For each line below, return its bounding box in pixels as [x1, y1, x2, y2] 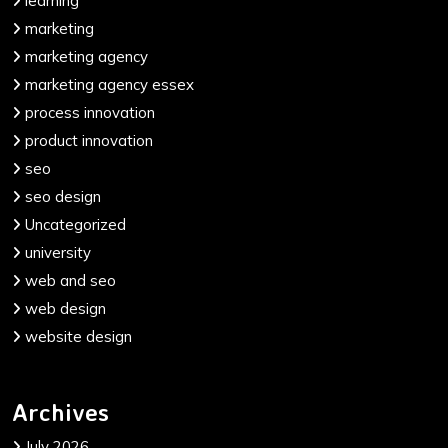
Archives [12, 396, 109, 427]
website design [25, 326, 132, 346]
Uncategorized [25, 214, 126, 234]
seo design [25, 186, 101, 206]
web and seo [25, 270, 116, 290]
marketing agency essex [25, 74, 194, 94]
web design [25, 298, 106, 318]
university [25, 242, 91, 262]
